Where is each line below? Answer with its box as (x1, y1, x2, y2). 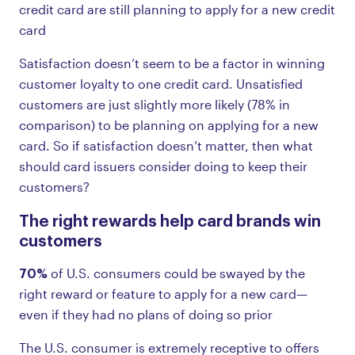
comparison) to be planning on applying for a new (19, 116, 319, 132)
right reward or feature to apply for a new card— (19, 285, 307, 301)
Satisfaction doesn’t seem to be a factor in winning (19, 55, 325, 71)
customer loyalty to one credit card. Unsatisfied (19, 75, 303, 91)
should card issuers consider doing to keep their (19, 158, 307, 174)
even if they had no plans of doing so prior (19, 306, 273, 322)
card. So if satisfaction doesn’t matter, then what (19, 137, 313, 153)
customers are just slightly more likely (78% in (19, 96, 290, 112)
